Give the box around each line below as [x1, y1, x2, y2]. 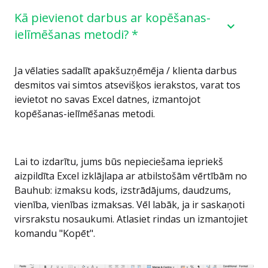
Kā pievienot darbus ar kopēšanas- [14, 10, 211, 26]
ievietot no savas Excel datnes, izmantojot [14, 93, 200, 106]
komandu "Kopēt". [14, 227, 95, 240]
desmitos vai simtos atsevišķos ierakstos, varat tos [14, 78, 240, 92]
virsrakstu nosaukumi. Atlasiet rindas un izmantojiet [14, 212, 248, 226]
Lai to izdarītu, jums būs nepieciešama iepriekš [14, 155, 223, 168]
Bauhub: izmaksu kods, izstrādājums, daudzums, [14, 184, 231, 197]
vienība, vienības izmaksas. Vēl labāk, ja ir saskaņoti [14, 198, 245, 211]
